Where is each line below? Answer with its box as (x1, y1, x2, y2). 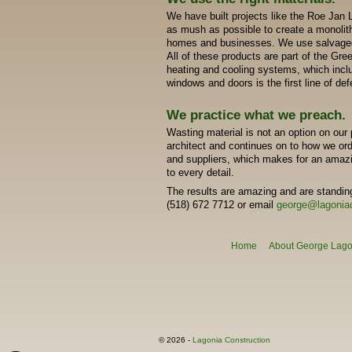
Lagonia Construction (192, 335, 270, 345)
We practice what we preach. (167, 107, 346, 123)
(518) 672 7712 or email (167, 198, 277, 211)
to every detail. (167, 167, 234, 179)
